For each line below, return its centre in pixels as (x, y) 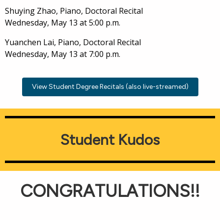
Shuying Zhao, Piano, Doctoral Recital (74, 11)
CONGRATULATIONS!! (110, 191)
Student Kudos (110, 140)
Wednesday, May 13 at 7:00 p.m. (63, 54)
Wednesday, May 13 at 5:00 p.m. (63, 23)
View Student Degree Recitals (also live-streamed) (110, 87)
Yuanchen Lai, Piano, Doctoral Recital (73, 42)
